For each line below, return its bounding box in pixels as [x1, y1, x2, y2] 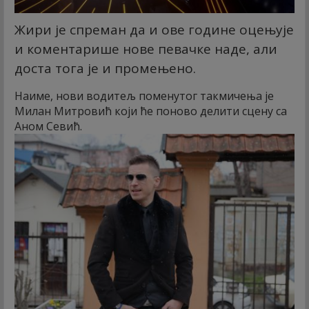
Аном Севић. [14, 118, 82, 134]
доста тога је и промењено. [14, 59, 196, 77]
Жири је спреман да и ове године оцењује [14, 20, 294, 39]
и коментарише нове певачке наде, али [14, 39, 277, 58]
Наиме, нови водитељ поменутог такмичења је [14, 88, 274, 103]
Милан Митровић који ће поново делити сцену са [14, 103, 287, 119]
